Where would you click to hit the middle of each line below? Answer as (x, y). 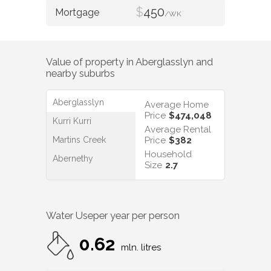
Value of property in (91, 62)
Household (168, 154)
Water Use (70, 216)
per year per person (136, 216)
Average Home (177, 104)
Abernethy (73, 158)
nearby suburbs (80, 74)
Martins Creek (79, 139)
